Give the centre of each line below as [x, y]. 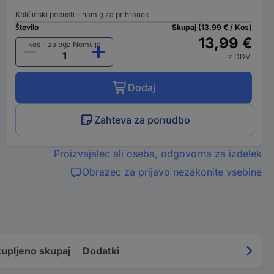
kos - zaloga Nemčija [64, 44]
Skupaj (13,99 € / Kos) [212, 27]
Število [27, 27]
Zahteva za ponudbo [142, 120]
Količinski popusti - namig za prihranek [83, 14]
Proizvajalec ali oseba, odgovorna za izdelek [157, 154]
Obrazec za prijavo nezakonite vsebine [172, 172]
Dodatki [101, 250]
